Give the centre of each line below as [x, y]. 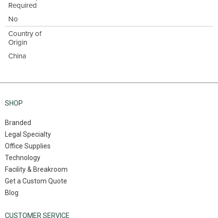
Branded [18, 123]
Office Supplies [28, 146]
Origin [18, 43]
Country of [25, 34]
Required [23, 6]
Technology [23, 158]
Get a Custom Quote [36, 181]
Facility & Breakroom [36, 170]
